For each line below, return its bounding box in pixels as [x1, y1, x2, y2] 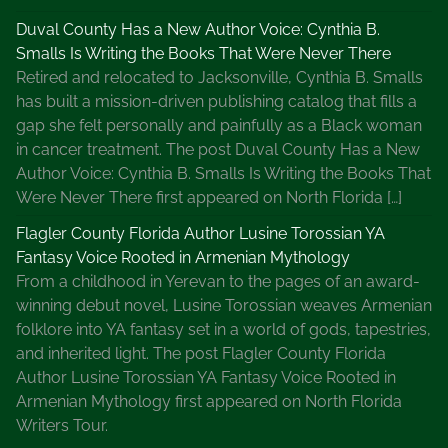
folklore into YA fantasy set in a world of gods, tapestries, [16, 319, 431, 339]
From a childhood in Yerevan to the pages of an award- [16, 271, 420, 291]
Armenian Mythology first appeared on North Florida [16, 391, 402, 411]
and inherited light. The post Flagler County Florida [16, 343, 386, 363]
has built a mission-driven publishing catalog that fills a [16, 91, 417, 111]
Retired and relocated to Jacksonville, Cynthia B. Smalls [16, 67, 423, 87]
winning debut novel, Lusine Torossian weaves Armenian [16, 295, 432, 315]
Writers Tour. [16, 415, 108, 435]
